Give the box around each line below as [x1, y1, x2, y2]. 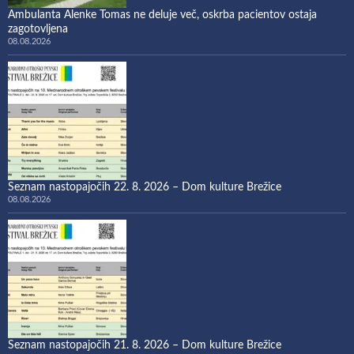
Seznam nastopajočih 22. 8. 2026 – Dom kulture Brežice [8, 181, 281, 193]
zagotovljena [8, 23, 68, 35]
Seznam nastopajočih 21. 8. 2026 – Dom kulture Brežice [8, 339, 281, 351]
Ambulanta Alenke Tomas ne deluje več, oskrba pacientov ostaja [8, 9, 317, 21]
